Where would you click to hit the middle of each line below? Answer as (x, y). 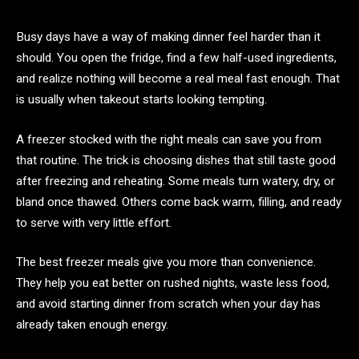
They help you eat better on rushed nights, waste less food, (173, 283)
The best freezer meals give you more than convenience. (166, 262)
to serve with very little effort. (94, 222)
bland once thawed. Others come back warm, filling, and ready (179, 202)
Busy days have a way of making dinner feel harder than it (168, 37)
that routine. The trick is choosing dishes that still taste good (176, 160)
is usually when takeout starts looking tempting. (141, 99)
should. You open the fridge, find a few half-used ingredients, (176, 58)
